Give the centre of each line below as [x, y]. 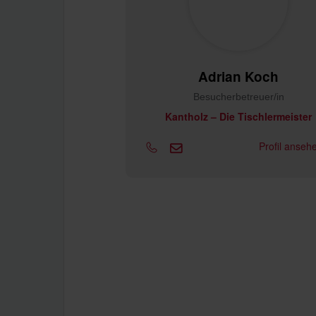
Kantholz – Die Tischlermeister [238, 116]
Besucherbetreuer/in [238, 97]
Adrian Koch [238, 77]
